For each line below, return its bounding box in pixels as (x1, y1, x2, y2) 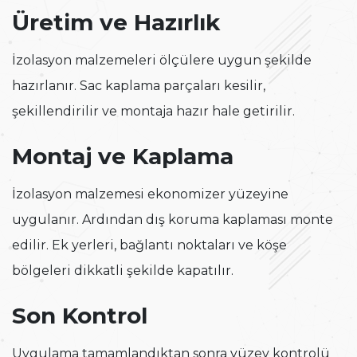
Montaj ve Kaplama (12, 143, 233, 171)
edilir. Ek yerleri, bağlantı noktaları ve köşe (12, 237, 287, 253)
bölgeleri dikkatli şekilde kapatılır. (12, 263, 233, 279)
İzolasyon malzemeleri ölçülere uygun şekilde (12, 53, 312, 69)
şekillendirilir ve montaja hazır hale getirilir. (12, 104, 295, 120)
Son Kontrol (12, 302, 147, 330)
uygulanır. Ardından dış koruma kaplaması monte (12, 212, 333, 228)
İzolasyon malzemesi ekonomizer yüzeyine (12, 186, 288, 202)
